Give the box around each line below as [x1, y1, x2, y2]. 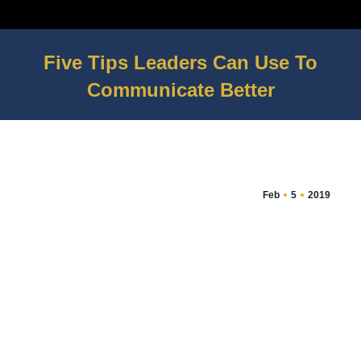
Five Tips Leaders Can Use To [44, 52, 317, 73]
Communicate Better [86, 79, 275, 101]
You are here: [180, 106, 255, 122]
